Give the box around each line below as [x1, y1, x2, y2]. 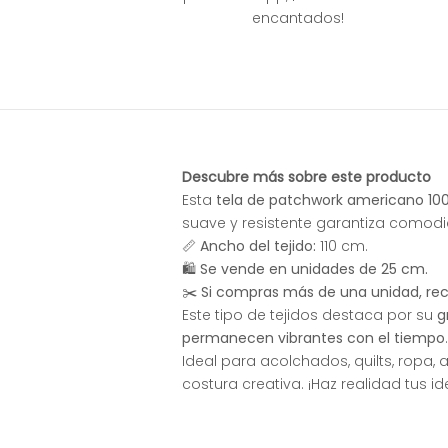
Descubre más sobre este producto [182, 167, 431, 188]
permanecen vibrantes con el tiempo [182, 328, 445, 349]
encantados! [251, 8, 344, 29]
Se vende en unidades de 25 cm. [200, 259, 428, 280]
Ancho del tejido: [200, 236, 316, 257]
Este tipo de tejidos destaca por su [182, 305, 437, 326]
